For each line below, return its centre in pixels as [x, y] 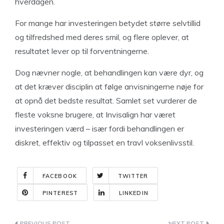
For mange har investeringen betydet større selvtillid [108, 23]
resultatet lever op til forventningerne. [82, 51]
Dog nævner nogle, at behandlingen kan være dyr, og [109, 72]
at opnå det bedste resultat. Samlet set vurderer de [106, 100]
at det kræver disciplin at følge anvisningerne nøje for [109, 86]
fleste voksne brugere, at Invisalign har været [95, 114]
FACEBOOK [60, 176]
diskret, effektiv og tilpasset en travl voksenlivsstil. [104, 142]
